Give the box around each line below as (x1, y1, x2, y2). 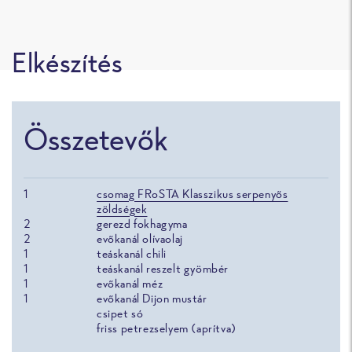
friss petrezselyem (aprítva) (97, 321, 236, 336)
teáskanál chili (97, 246, 167, 262)
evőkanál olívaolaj (97, 231, 183, 247)
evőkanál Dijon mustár (97, 291, 207, 306)
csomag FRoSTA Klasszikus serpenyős (97, 186, 288, 202)
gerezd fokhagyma (97, 216, 188, 232)
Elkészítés (12, 44, 122, 82)
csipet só (97, 306, 144, 321)
